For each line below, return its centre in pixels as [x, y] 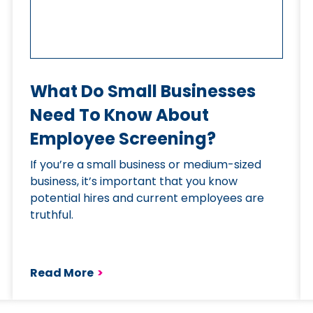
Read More [62, 273]
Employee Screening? [123, 139]
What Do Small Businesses [143, 91]
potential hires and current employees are [147, 198]
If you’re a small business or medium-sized [146, 165]
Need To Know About [120, 115]
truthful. [52, 215]
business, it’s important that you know [134, 181]
